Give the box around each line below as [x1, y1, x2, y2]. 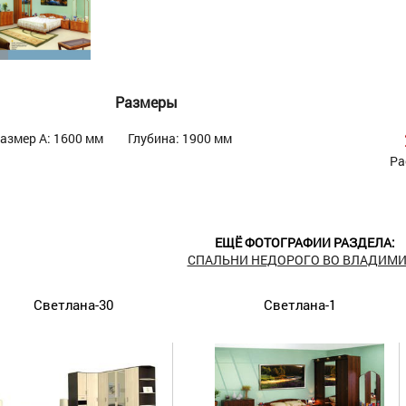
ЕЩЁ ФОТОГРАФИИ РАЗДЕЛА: [214, 234, 395, 252]
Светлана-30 [34, 295, 113, 314]
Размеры [114, 92, 178, 112]
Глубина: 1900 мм [128, 129, 232, 147]
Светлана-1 [264, 295, 336, 314]
